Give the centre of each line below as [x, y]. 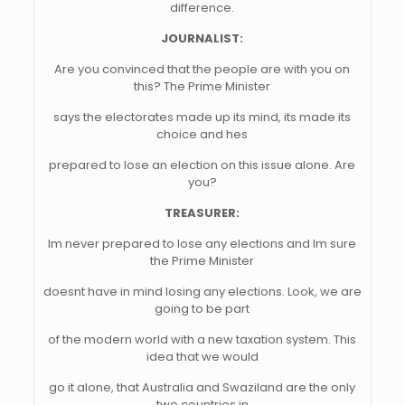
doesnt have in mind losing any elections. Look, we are [202, 292]
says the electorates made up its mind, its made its [202, 117]
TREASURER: [202, 213]
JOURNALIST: [202, 38]
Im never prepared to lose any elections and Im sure [202, 244]
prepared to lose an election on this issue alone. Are [202, 165]
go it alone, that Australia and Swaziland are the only [202, 387]
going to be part [202, 309]
